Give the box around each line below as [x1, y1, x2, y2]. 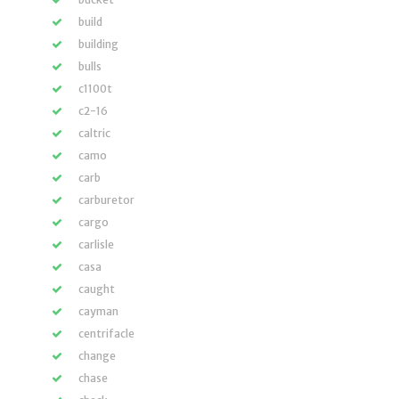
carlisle [78, 238, 114, 251]
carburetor [78, 193, 134, 207]
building [78, 37, 118, 51]
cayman [78, 305, 118, 318]
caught [78, 282, 115, 296]
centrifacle [78, 327, 134, 340]
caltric [78, 126, 110, 140]
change [78, 349, 116, 362]
